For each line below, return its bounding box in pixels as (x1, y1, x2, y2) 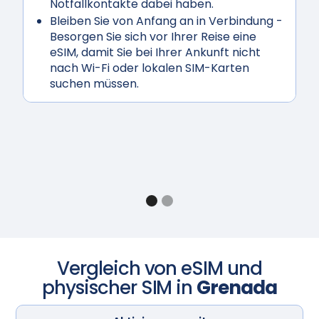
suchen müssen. (50, 75, 140, 93)
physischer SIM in (41, 274, 197, 300)
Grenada (197, 274, 277, 300)
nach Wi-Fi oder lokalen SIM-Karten (50, 60, 250, 77)
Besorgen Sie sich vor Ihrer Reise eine (50, 28, 257, 46)
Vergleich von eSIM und (56, 255, 263, 281)
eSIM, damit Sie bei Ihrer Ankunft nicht (50, 44, 261, 61)
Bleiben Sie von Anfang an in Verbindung (50, 13, 274, 30)
